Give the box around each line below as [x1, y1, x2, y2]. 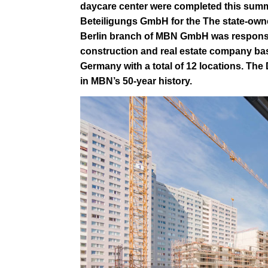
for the [171, 16, 201, 26]
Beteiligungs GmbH [80, 16, 169, 26]
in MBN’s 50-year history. [80, 75, 193, 86]
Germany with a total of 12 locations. [80, 60, 246, 71]
